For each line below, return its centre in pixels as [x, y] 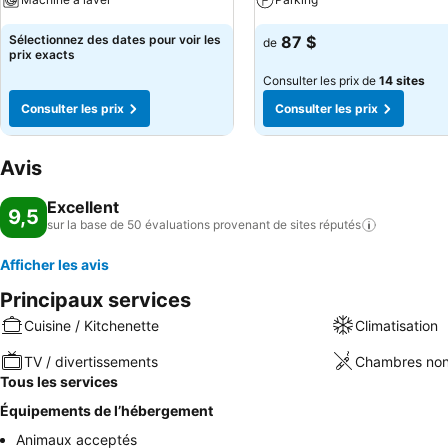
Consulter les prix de [321, 80]
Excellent [83, 207]
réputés [340, 224]
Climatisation [396, 325]
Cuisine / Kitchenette [91, 325]
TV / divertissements [91, 361]
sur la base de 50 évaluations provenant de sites [181, 224]
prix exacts [42, 54]
